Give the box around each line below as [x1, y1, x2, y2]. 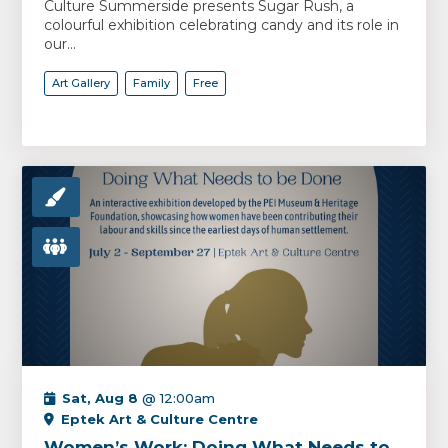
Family [133, 76, 171, 90]
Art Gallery [52, 76, 111, 90]
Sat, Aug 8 [62, 390, 139, 406]
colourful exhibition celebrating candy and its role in [44, 16, 400, 34]
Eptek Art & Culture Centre [61, 411, 259, 427]
